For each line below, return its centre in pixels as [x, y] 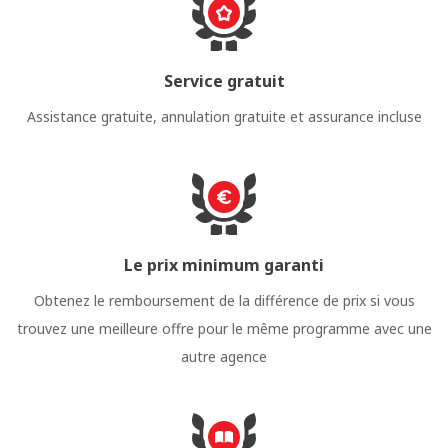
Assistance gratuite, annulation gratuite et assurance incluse [224, 116]
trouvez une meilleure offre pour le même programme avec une [224, 328]
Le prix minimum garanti [224, 265]
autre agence [224, 356]
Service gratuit [224, 81]
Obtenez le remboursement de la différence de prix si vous [224, 300]
